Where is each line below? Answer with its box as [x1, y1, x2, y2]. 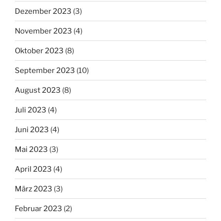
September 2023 [15, 66, 75, 75]
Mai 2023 [15, 145, 48, 154]
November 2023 [15, 26, 72, 36]
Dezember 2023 [15, 6, 72, 16]
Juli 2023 [15, 105, 46, 114]
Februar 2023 [15, 204, 62, 213]
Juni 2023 [15, 125, 49, 134]
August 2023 [15, 85, 61, 95]
